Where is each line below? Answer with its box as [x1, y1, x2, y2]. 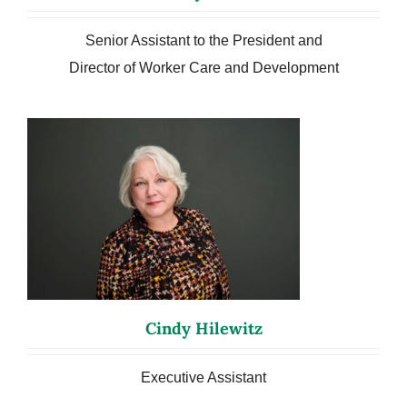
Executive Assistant [141, 370, 266, 386]
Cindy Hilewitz [144, 318, 263, 340]
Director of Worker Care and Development [68, 59, 339, 75]
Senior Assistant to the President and [84, 32, 323, 48]
